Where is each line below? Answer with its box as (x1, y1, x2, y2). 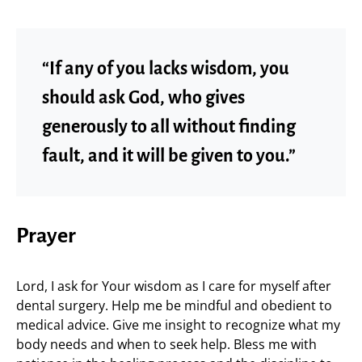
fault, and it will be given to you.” (42, 146, 296, 166)
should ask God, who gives (42, 88, 245, 107)
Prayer (16, 225, 76, 247)
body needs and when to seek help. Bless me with (16, 335, 317, 353)
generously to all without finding (42, 117, 296, 137)
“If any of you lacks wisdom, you (42, 59, 289, 78)
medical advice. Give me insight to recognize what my (16, 316, 340, 334)
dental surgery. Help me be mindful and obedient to (16, 297, 332, 314)
